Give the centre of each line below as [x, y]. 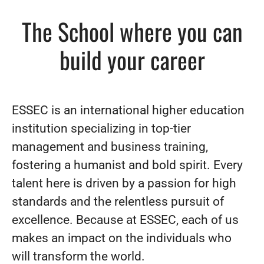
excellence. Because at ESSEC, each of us [125, 220]
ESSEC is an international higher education [128, 110]
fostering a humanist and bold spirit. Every [127, 165]
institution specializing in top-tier [101, 129]
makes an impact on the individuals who [122, 238]
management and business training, [110, 147]
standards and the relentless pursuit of [118, 202]
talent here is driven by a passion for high [124, 184]
